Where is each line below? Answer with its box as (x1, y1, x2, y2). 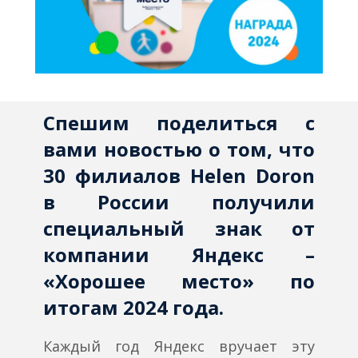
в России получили (43, 189, 315, 216)
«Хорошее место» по (43, 268, 315, 295)
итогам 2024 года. (43, 294, 224, 321)
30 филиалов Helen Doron (43, 162, 315, 189)
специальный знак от (43, 215, 315, 242)
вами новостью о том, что (43, 136, 315, 163)
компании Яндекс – (43, 241, 315, 268)
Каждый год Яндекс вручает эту (43, 336, 315, 356)
